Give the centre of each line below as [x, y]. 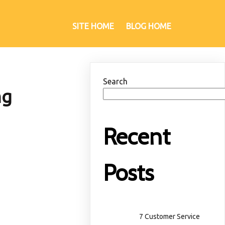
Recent [137, 137]
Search [116, 81]
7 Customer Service [170, 216]
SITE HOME [93, 26]
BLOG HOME [149, 26]
